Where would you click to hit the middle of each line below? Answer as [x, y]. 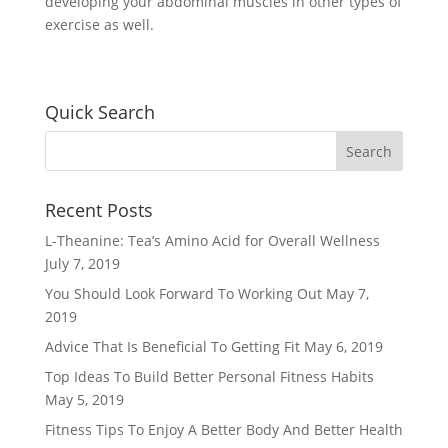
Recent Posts [98, 210]
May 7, [347, 293]
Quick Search [99, 112]
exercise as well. [99, 24]
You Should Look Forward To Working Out [183, 293]
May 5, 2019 [84, 399]
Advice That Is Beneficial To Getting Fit [172, 346]
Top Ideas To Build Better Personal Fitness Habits [209, 376]
